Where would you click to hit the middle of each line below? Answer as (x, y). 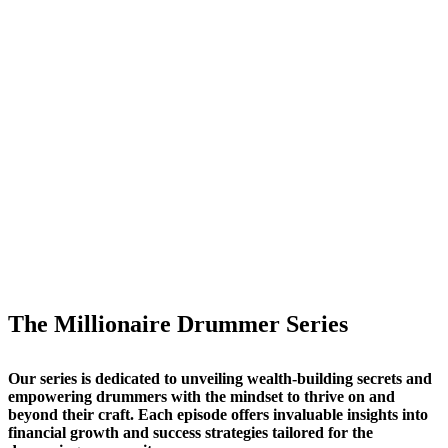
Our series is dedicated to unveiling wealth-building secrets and (220, 379)
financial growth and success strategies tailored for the (190, 433)
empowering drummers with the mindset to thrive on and (201, 397)
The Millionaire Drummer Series (178, 324)
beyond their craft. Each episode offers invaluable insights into (218, 415)
